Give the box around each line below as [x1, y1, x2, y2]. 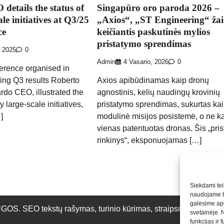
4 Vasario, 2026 [123, 58, 168, 66]
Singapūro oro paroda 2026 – [96, 2, 219, 13]
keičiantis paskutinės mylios [96, 26, 210, 37]
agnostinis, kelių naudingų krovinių [96, 88, 220, 97]
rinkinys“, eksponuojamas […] [96, 136, 201, 145]
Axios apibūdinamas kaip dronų [96, 76, 209, 85]
